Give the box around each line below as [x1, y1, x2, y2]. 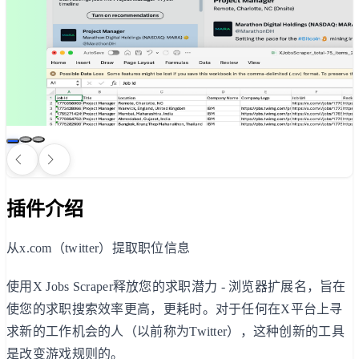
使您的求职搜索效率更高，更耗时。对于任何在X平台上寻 [6, 301, 343, 316]
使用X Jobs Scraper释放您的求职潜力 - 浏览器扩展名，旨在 [6, 279, 346, 293]
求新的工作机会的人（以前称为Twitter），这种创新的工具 [6, 324, 345, 338]
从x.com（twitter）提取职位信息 [6, 240, 191, 255]
